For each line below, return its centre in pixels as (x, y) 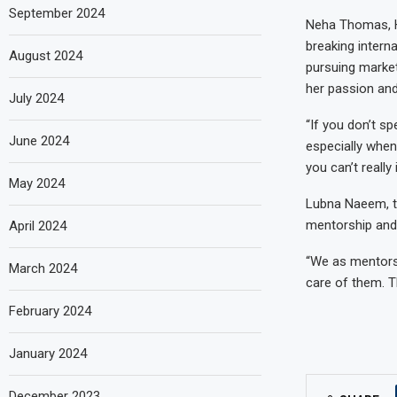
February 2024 (50, 311)
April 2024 (38, 226)
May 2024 (37, 183)
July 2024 (36, 98)
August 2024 (46, 55)
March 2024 (43, 268)
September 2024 (57, 13)
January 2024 (48, 353)
